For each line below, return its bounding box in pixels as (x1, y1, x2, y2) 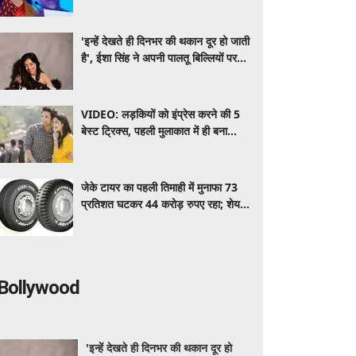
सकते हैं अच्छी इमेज (81, 140, 158, 155)
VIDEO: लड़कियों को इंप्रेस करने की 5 (81, 106, 240, 122)
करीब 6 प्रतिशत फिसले (81, 213, 175, 228)
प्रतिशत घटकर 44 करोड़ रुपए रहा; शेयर (81, 196, 245, 211)
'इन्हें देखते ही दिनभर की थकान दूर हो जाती (81, 33, 250, 48)
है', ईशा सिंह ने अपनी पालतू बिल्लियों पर (81, 50, 237, 65)
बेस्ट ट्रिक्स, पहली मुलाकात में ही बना (81, 123, 227, 138)
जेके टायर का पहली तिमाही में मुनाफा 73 (81, 180, 238, 195)
